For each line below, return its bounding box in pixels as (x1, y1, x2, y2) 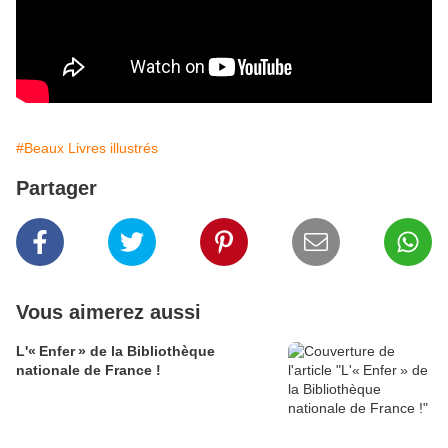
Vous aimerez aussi (16, 301, 201, 324)
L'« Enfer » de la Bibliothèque (16, 343, 215, 360)
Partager (16, 177, 97, 200)
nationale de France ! (16, 362, 161, 379)
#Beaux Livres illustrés (16, 140, 158, 157)
